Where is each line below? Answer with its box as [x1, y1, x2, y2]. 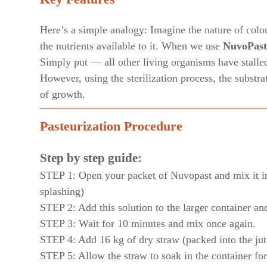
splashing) [40, 185, 84, 197]
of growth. [40, 88, 85, 100]
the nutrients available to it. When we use [40, 39, 223, 52]
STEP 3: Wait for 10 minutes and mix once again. [40, 217, 256, 229]
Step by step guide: [40, 150, 142, 165]
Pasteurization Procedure [40, 118, 182, 133]
